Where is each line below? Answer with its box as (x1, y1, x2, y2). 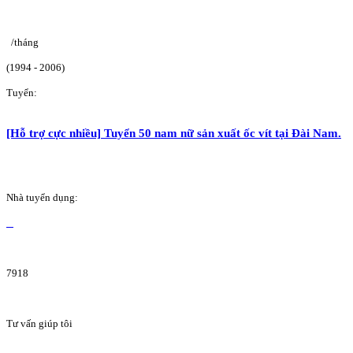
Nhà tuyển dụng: (6, 191, 78, 203)
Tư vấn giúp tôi (6, 317, 72, 329)
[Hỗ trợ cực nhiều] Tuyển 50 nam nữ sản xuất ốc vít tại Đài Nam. (6, 125, 341, 139)
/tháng (11, 36, 39, 49)
